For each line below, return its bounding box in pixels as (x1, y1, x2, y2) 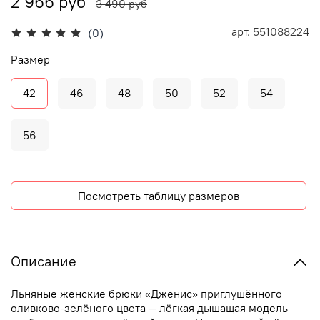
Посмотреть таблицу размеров (78, 188, 239, 203)
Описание (11, 252, 76, 271)
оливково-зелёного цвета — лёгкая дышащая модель (11, 300, 288, 315)
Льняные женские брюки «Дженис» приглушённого (11, 286, 282, 301)
